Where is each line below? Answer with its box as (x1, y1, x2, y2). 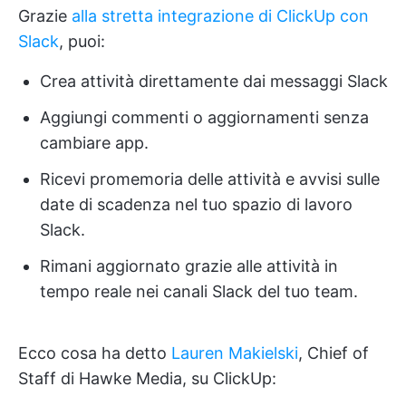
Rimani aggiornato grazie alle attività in (40, 256, 338, 275)
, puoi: (59, 32, 105, 51)
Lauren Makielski (171, 343, 298, 362)
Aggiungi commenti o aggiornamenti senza (40, 108, 369, 127)
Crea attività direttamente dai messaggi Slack (40, 72, 388, 91)
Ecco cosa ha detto (18, 343, 171, 362)
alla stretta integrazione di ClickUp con (72, 6, 369, 25)
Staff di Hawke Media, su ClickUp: (18, 369, 276, 388)
